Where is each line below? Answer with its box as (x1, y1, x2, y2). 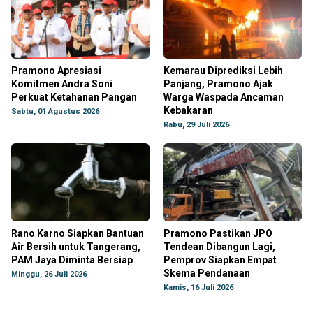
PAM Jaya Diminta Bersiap (11, 254, 133, 265)
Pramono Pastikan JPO (163, 228, 272, 239)
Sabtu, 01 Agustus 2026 (11, 107, 99, 116)
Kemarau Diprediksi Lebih (163, 65, 283, 76)
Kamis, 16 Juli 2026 (163, 283, 233, 292)
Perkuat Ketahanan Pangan (11, 92, 137, 103)
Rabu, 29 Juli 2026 (163, 120, 229, 129)
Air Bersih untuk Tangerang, (11, 241, 140, 252)
